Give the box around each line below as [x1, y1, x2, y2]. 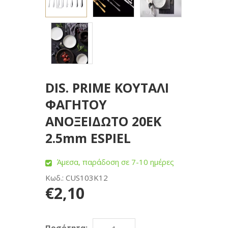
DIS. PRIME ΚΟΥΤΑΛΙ [45, 79, 169, 96]
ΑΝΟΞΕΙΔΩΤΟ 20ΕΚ [45, 112, 161, 130]
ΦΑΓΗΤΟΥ [45, 96, 107, 113]
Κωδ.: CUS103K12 [45, 173, 108, 183]
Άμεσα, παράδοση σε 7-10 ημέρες [57, 157, 174, 167]
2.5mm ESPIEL [45, 129, 131, 147]
